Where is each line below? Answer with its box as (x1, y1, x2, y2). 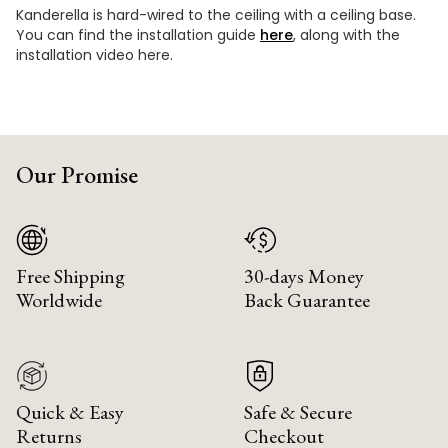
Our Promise (16, 158, 138, 190)
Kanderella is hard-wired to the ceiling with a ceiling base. (16, 4, 416, 25)
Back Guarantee (244, 286, 370, 313)
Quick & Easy (16, 398, 124, 425)
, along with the (293, 24, 400, 45)
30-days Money (244, 262, 364, 289)
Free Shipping (16, 262, 125, 289)
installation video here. (16, 44, 173, 65)
